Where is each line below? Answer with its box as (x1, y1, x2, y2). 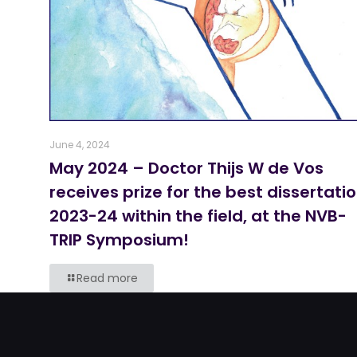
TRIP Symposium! (49, 229, 189, 252)
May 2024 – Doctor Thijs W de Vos (49, 157, 324, 180)
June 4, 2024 (49, 138, 110, 152)
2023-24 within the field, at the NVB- (49, 205, 347, 228)
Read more (76, 270, 138, 287)
